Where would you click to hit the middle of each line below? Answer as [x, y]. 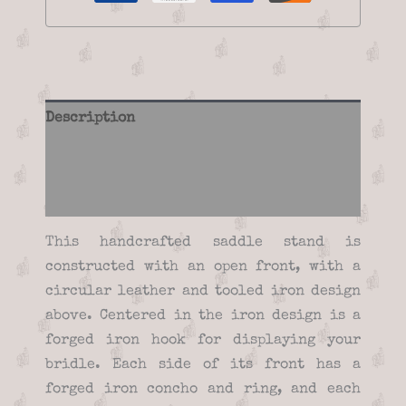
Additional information [135, 158]
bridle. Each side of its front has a [203, 366]
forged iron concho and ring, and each [203, 390]
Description [90, 119]
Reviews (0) [86, 197]
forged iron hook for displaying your [203, 341]
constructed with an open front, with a [203, 268]
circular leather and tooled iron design [203, 292]
